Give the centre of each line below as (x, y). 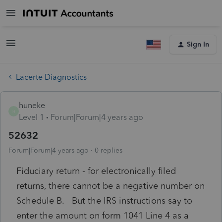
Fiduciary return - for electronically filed (96, 171)
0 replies (109, 150)
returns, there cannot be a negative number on (111, 186)
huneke (32, 105)
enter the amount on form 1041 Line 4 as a (103, 215)
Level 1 (31, 117)
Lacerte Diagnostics (51, 77)
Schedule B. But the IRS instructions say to (104, 200)
